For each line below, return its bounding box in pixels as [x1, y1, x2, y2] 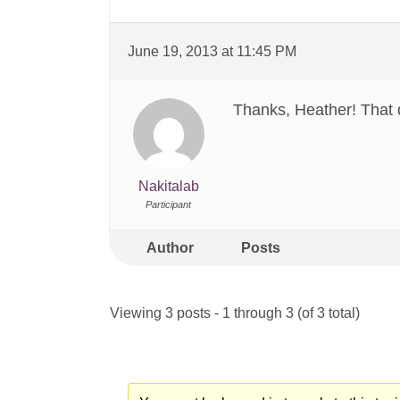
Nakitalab [137, 179, 199, 194]
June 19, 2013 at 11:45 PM [128, 44, 296, 59]
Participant [146, 199, 191, 210]
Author [146, 240, 194, 255]
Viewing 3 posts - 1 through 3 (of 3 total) [110, 305, 360, 321]
